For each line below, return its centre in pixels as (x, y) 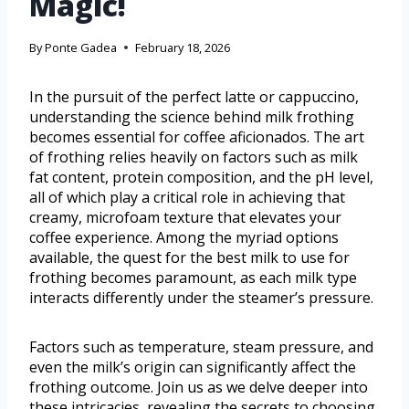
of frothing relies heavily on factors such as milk (194, 157)
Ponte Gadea (81, 47)
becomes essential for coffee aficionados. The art (197, 136)
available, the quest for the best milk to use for (189, 257)
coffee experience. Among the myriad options (184, 237)
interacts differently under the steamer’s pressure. (201, 297)
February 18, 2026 (183, 47)
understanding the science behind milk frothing (192, 116)
